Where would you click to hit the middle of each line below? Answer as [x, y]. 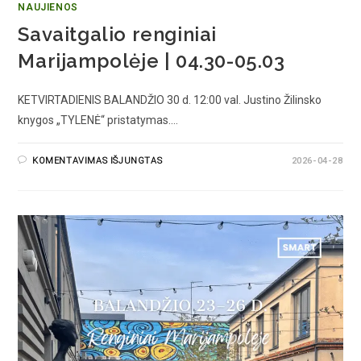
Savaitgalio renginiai [118, 35]
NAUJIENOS [48, 8]
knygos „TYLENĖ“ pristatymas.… [98, 120]
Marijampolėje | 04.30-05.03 [151, 61]
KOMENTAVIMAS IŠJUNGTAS [98, 161]
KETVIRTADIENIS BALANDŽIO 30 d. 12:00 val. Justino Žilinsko [170, 100]
